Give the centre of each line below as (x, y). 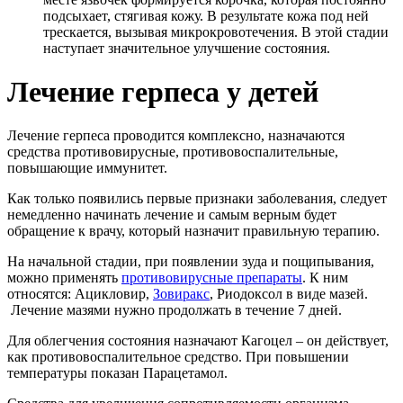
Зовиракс (181, 294)
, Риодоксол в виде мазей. (289, 294)
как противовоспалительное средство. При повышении (178, 357)
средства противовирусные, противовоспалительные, (173, 152)
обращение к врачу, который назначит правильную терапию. (193, 231)
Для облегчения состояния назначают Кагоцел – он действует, (198, 341)
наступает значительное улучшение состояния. (187, 48)
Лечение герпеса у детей (163, 91)
